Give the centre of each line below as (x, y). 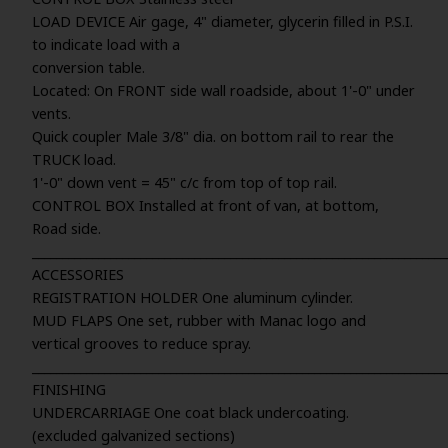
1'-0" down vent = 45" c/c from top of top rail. (184, 182)
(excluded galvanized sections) (133, 435)
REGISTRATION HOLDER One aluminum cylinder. (192, 297)
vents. (51, 113)
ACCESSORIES (78, 274)
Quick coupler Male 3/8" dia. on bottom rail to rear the (213, 136)
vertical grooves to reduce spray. (141, 343)
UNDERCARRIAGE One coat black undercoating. (190, 412)
